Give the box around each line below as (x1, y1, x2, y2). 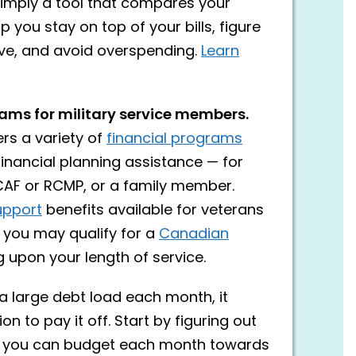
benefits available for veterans (42, 199, 264, 222)
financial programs (106, 127, 242, 151)
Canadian (159, 222, 229, 246)
